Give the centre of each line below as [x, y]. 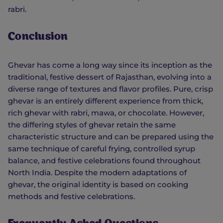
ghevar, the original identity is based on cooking [98, 185]
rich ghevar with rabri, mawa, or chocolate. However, [106, 113]
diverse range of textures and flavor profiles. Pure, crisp [111, 89]
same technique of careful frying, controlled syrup [102, 149]
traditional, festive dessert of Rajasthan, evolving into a [110, 77]
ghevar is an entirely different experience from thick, [106, 101]
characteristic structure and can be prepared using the [111, 137]
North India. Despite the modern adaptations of [97, 173]
